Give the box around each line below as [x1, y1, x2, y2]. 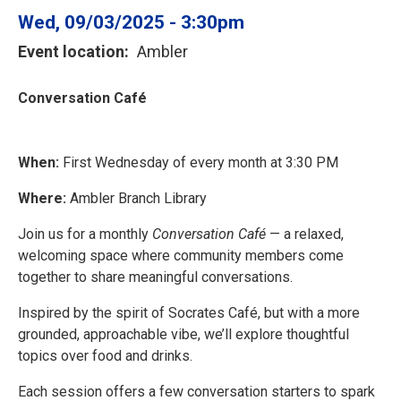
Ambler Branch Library [66, 190, 207, 208]
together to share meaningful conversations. [18, 269, 293, 286]
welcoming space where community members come [18, 247, 344, 265]
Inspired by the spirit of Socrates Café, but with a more [18, 304, 360, 322]
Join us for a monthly [18, 226, 152, 243]
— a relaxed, [266, 226, 344, 243]
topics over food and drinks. [18, 347, 192, 365]
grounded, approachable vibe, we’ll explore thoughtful [18, 326, 349, 344]
